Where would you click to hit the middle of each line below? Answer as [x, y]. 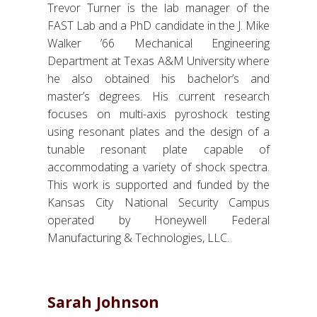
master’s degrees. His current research [158, 97]
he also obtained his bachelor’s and [158, 79]
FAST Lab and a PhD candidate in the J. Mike [158, 26]
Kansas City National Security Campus [158, 203]
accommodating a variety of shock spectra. [158, 167]
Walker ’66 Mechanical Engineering [158, 44]
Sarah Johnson [103, 302]
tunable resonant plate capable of [158, 150]
